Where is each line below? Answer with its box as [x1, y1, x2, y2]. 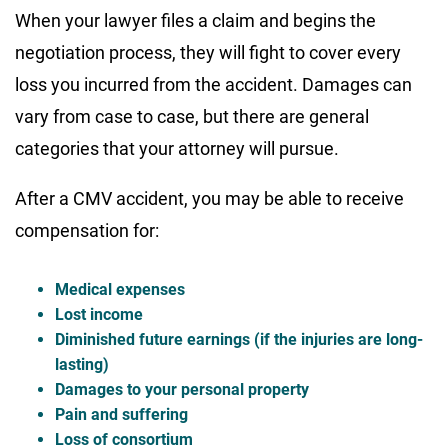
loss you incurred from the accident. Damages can [15, 74, 412, 96]
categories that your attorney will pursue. [15, 138, 339, 160]
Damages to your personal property [55, 380, 309, 400]
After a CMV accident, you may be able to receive [15, 188, 404, 210]
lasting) [55, 355, 109, 375]
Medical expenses [55, 280, 185, 300]
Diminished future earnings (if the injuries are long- [55, 330, 423, 350]
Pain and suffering [55, 405, 188, 425]
